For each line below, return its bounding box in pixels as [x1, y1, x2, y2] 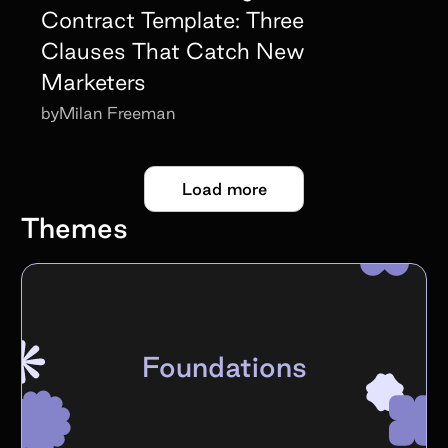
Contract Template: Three [41, 7, 305, 33]
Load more [181, 179, 267, 199]
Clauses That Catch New [41, 38, 306, 64]
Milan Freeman [59, 103, 176, 123]
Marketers [41, 69, 147, 95]
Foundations [141, 351, 307, 383]
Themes [20, 211, 128, 243]
